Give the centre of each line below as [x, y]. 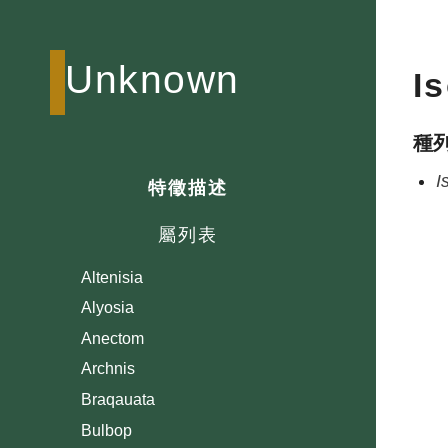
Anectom [113, 338]
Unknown [152, 79]
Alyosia [108, 308]
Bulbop [107, 430]
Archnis [108, 369]
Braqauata [118, 399]
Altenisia [112, 277]
